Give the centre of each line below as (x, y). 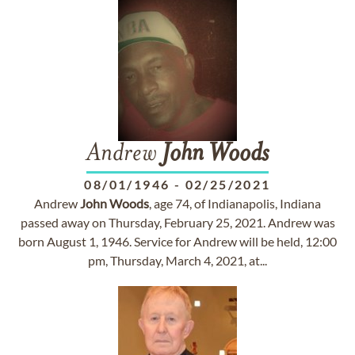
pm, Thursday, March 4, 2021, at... (177, 260)
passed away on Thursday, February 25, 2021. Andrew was (177, 222)
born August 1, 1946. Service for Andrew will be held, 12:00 (177, 241)
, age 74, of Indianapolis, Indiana (235, 203)
